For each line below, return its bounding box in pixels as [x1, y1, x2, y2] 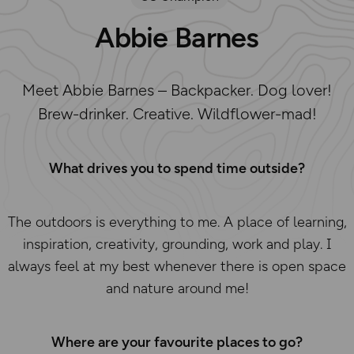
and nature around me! [105, 280, 249, 297]
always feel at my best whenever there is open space [8, 258, 346, 275]
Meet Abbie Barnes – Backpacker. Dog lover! [22, 81, 332, 100]
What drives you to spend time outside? [49, 160, 305, 177]
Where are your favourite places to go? [51, 333, 303, 351]
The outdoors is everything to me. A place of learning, [7, 213, 347, 231]
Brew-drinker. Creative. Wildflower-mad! [37, 104, 317, 123]
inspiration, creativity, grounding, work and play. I [22, 235, 332, 253]
